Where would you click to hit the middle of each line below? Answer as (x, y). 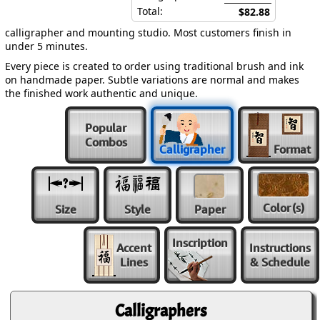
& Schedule (280, 262)
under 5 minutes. (46, 46)
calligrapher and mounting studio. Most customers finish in (148, 32)
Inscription (200, 242)
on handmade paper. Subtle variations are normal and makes (152, 80)
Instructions (280, 248)
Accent (134, 248)
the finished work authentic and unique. (101, 93)
